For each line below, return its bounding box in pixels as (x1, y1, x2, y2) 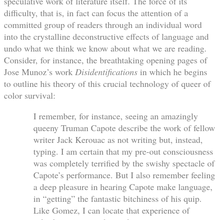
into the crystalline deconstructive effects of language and (4, 30, 209, 42)
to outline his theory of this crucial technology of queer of (4, 77, 211, 89)
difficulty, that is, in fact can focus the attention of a (4, 6, 188, 19)
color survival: (4, 89, 55, 101)
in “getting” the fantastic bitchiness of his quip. (33, 192, 202, 204)
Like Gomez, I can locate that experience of (33, 204, 190, 216)
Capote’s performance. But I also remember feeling (33, 168, 215, 181)
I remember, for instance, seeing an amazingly (33, 110, 198, 122)
